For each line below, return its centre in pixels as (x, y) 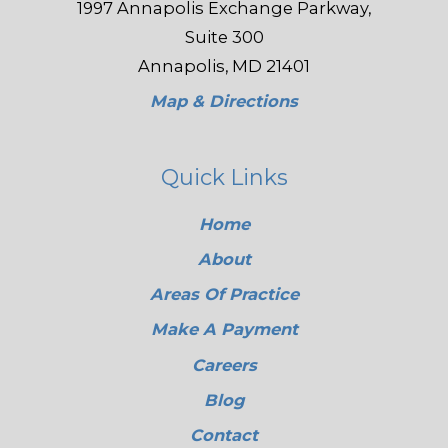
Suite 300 (224, 36)
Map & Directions (224, 101)
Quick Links (224, 176)
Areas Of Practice (224, 294)
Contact (224, 435)
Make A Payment (224, 329)
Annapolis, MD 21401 (224, 65)
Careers (224, 364)
